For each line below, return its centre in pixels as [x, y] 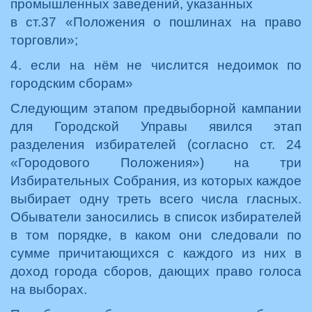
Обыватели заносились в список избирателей [156, 217]
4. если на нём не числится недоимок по [156, 65]
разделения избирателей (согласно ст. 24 [156, 145]
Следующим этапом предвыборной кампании [156, 108]
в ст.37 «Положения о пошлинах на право [156, 22]
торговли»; [44, 40]
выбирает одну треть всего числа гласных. [156, 199]
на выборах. [49, 289]
